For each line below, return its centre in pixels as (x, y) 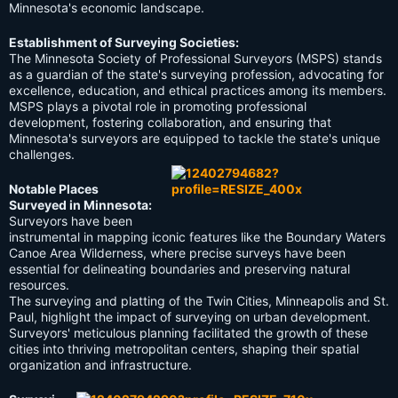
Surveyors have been (71, 221)
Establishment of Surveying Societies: (124, 43)
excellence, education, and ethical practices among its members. (198, 91)
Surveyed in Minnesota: (80, 205)
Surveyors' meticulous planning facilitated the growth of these (188, 333)
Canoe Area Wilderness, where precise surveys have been (177, 253)
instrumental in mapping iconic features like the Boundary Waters (197, 237)
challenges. (42, 155)
